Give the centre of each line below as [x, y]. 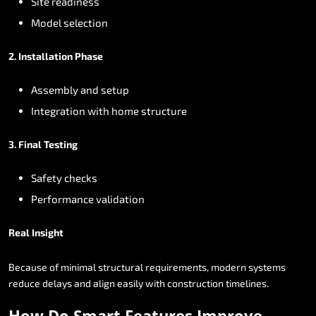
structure [164, 110]
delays [57, 283]
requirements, [177, 267]
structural [121, 267]
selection [86, 22]
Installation [45, 56]
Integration [58, 110]
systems [267, 267]
